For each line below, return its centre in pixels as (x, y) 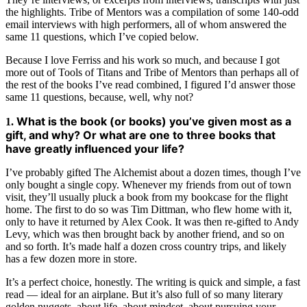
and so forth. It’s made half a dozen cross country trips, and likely (146, 247)
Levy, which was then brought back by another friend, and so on (145, 234)
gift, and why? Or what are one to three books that (140, 135)
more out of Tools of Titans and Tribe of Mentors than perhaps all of (152, 73)
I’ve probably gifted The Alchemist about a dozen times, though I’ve (153, 173)
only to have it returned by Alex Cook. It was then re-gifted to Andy (152, 222)
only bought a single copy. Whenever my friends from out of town (148, 185)
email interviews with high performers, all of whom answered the (146, 25)
